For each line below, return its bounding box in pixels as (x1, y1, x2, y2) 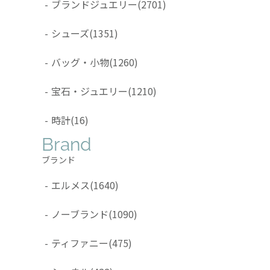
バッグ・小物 (51, 54, 109, 69)
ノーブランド (51, 206, 108, 221)
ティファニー (51, 235, 108, 250)
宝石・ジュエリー (51, 83, 128, 98)
